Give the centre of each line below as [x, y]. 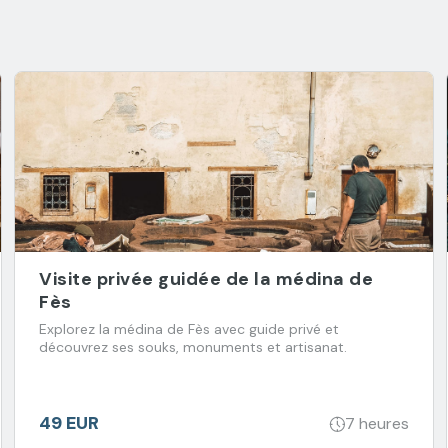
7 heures [377, 423]
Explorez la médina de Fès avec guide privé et [189, 329]
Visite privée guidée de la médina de [206, 279]
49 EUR [69, 423]
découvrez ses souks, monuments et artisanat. [193, 347]
